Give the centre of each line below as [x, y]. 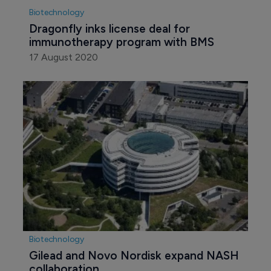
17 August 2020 [63, 57]
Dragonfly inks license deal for [111, 29]
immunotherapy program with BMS [121, 42]
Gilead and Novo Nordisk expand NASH [135, 256]
